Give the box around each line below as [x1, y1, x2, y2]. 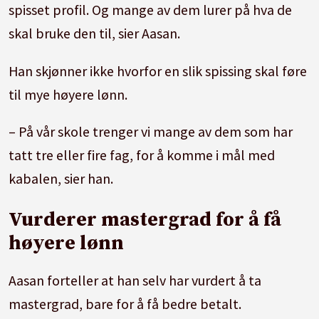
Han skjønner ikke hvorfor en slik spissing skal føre [9, 61, 308, 80]
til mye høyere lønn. [9, 85, 131, 103]
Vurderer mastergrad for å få [9, 206, 282, 232]
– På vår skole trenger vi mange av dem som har [9, 122, 293, 141]
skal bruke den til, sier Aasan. [9, 23, 184, 42]
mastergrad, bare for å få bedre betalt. [9, 294, 242, 313]
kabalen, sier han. [9, 169, 114, 188]
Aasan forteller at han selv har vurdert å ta [9, 271, 262, 289]
